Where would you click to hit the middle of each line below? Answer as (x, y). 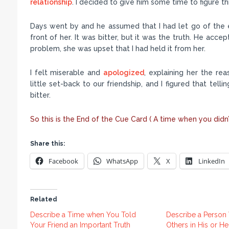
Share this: (47, 144)
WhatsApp (122, 161)
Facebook (63, 161)
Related (43, 200)
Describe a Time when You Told (83, 215)
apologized (124, 73)
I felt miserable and (67, 73)
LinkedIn (211, 161)
